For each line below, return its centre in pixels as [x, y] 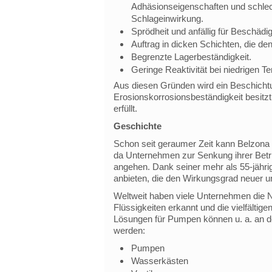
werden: [129, 230]
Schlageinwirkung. [167, 19]
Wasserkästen [159, 261]
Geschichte [137, 126]
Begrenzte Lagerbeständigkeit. [191, 57]
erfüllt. [125, 108]
